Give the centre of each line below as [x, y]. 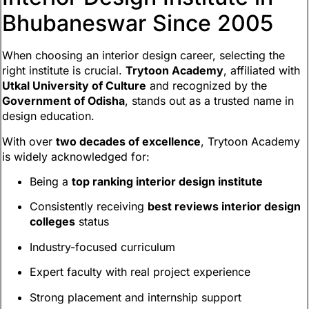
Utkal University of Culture [74, 86]
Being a [51, 181]
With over [29, 141]
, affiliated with [262, 71]
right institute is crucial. [64, 71]
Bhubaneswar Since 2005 [138, 23]
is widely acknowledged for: [76, 156]
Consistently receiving [89, 207]
